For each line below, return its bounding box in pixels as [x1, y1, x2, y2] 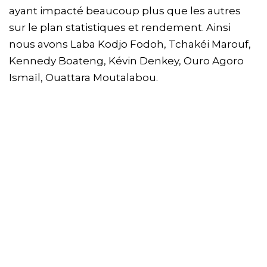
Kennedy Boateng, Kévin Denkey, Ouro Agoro [9, 55, 244, 67]
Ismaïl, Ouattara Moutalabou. [9, 72, 158, 84]
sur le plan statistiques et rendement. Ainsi [9, 21, 231, 34]
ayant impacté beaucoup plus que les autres [9, 5, 241, 17]
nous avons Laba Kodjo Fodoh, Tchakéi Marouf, [9, 38, 251, 51]
